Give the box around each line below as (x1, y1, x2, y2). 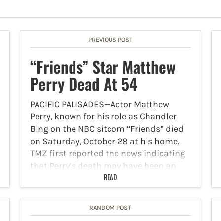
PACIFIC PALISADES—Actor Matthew (30, 98, 169, 110)
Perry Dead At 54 (30, 72, 137, 95)
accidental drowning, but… (30, 172, 136, 184)
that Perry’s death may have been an (30, 160, 176, 171)
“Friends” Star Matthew (30, 54, 176, 78)
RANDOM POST (89, 203, 132, 211)
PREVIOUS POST (88, 36, 133, 43)
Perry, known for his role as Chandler (30, 110, 177, 122)
